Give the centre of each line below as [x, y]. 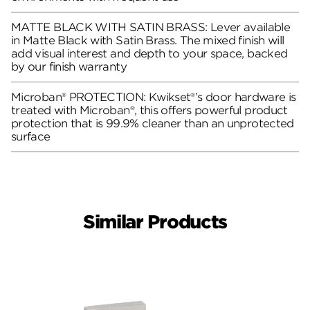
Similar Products [155, 222]
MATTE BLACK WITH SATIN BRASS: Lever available [151, 27]
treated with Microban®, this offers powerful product [149, 110]
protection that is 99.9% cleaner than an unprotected [153, 123]
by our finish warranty [69, 66]
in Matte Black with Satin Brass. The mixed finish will [148, 40]
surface [31, 136]
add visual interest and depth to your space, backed [149, 53]
